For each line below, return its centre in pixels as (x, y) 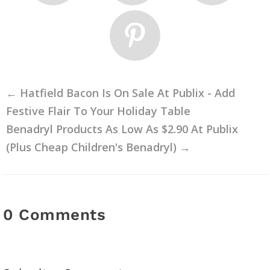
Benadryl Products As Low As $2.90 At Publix (122, 129)
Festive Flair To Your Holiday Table (98, 111)
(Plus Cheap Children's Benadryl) (91, 147)
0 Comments (54, 214)
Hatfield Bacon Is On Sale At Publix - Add (127, 93)
